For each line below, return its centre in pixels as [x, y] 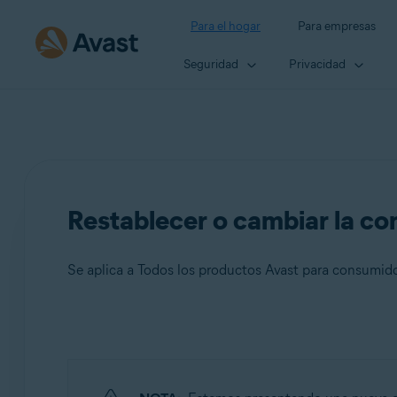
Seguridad [211, 64]
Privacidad [317, 64]
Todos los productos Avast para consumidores [222, 370]
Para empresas [337, 26]
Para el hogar [226, 26]
